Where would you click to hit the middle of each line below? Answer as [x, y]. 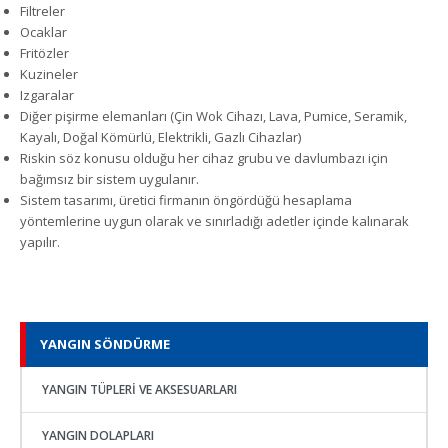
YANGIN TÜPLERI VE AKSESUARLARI [139, 390]
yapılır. [41, 241]
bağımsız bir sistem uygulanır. [111, 178]
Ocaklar [45, 31]
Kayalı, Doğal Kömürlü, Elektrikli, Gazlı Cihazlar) [162, 136]
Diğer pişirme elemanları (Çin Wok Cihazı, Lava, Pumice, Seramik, [213, 115]
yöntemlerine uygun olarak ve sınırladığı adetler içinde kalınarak [214, 220]
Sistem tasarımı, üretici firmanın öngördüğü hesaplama [186, 199]
